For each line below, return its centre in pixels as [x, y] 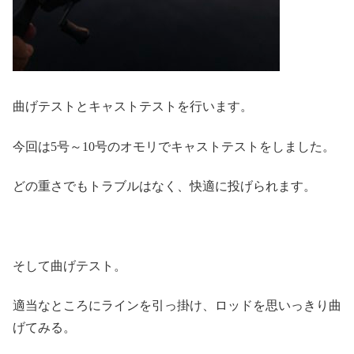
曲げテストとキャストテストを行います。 [133, 107]
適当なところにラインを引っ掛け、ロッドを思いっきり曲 [177, 306]
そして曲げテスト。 [70, 265]
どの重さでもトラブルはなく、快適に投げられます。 [164, 186]
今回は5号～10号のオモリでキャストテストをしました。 [174, 146]
